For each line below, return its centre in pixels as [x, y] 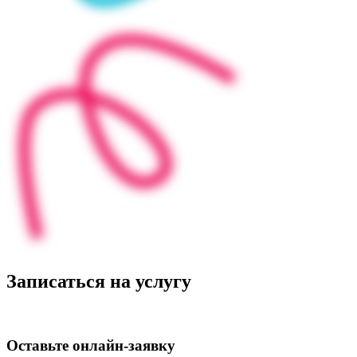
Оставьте [39, 346]
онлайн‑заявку [124, 346]
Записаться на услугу [99, 281]
